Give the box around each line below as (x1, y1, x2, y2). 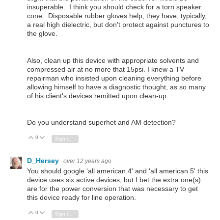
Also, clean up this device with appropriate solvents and (27, 56, 199, 64)
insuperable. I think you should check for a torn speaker (27, 3, 201, 11)
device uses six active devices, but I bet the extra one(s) (27, 176, 201, 184)
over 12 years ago (63, 157, 111, 165)
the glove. (27, 29, 57, 38)
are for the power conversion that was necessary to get (27, 185, 198, 193)
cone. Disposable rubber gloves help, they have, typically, (27, 12, 207, 20)
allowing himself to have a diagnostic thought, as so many (27, 82, 206, 91)
